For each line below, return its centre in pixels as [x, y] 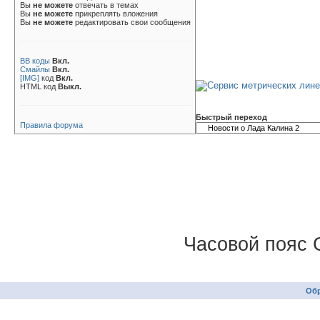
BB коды [35, 61]
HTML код [39, 86]
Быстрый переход [231, 117]
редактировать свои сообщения [132, 22]
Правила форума [51, 125]
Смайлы [35, 69]
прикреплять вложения [115, 14]
